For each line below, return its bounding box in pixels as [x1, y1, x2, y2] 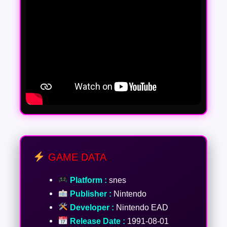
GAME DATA [45, 151, 106, 163]
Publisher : [67, 188, 111, 198]
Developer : [67, 202, 114, 212]
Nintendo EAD [113, 202, 168, 212]
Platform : [67, 175, 107, 184]
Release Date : [67, 216, 125, 225]
